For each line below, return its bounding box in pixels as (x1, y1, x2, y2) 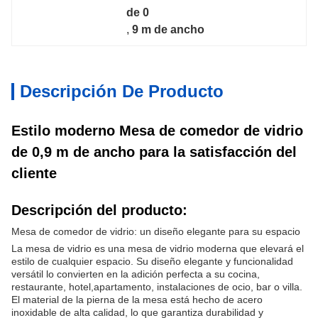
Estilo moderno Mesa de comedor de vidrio (11, 123, 303, 138)
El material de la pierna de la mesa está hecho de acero (11, 294, 263, 305)
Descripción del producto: (11, 202, 187, 218)
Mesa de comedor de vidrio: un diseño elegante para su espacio (11, 226, 300, 237)
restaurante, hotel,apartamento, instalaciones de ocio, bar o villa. (11, 281, 302, 292)
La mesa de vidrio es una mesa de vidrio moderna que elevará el (11, 243, 304, 254)
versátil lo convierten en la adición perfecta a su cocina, (11, 268, 260, 280)
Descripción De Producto (20, 82, 224, 101)
